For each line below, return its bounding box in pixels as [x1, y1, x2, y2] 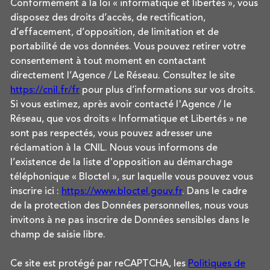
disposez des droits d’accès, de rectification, [10, 13, 206, 23]
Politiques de [188, 259, 245, 269]
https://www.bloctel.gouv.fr [61, 186, 182, 196]
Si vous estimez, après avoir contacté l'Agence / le [10, 99, 231, 110]
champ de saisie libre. [10, 230, 105, 240]
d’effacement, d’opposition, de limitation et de [10, 27, 219, 37]
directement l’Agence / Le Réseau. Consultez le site [10, 71, 235, 81]
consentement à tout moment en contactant [10, 56, 206, 66]
